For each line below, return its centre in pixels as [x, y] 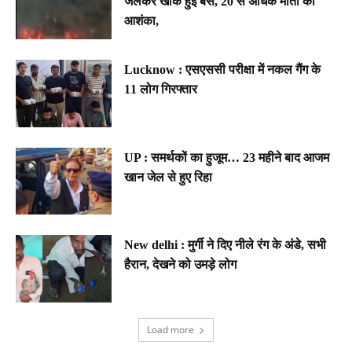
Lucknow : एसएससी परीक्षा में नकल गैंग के [223, 69]
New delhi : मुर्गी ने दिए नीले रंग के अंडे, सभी [225, 245]
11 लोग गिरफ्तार [161, 89]
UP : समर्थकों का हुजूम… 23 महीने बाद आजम [227, 157]
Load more [170, 329]
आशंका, [142, 21]
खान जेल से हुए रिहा [170, 177]
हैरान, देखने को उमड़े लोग [181, 265]
